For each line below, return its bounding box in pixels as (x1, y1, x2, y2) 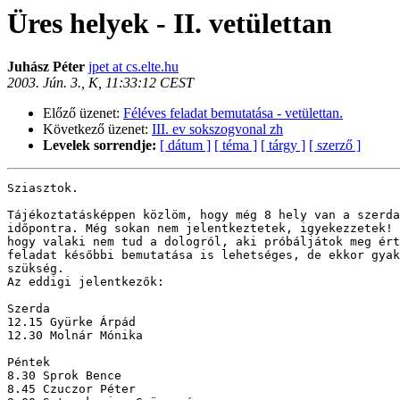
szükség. (7, 262, 64, 276)
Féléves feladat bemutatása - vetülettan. (123, 105, 343, 121)
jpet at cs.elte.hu (88, 59, 179, 75)
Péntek (7, 355, 50, 370)
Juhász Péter (7, 59, 88, 75)
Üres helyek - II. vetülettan (7, 7, 332, 39)
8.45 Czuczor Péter (7, 382, 136, 396)
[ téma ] (214, 137, 257, 154)
